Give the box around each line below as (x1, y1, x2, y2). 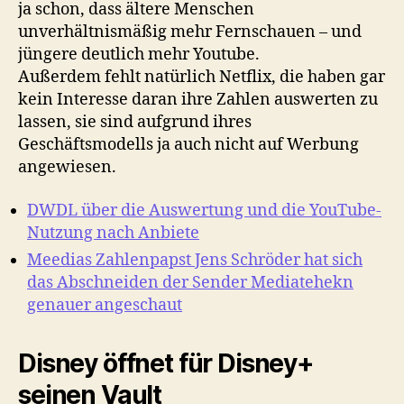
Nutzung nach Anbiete (27, 222, 199, 243)
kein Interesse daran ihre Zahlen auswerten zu (18, 89, 378, 111)
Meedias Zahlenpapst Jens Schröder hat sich (27, 249, 363, 271)
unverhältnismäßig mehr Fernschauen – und (18, 22, 362, 43)
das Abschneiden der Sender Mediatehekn (27, 271, 353, 293)
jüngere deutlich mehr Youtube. (18, 44, 260, 66)
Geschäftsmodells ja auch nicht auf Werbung (18, 134, 359, 156)
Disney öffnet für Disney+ (18, 347, 313, 379)
